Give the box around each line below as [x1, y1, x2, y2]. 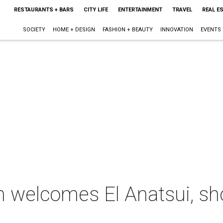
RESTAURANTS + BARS [13, 6, 74, 13]
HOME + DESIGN [52, 26, 95, 33]
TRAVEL [172, 6, 192, 13]
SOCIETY [22, 26, 45, 33]
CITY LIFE [83, 6, 108, 13]
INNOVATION [160, 26, 193, 33]
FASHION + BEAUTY [102, 26, 153, 33]
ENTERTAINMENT [117, 6, 162, 13]
